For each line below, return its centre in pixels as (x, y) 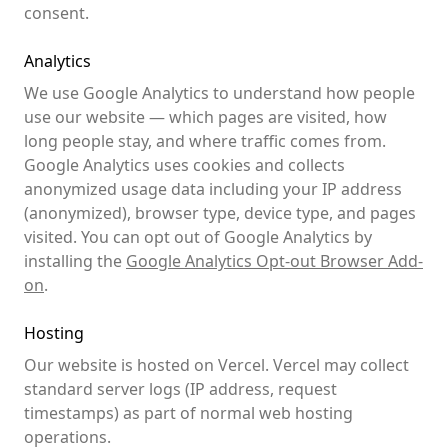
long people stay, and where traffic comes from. (205, 141)
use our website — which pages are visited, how (205, 117)
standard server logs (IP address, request (180, 389)
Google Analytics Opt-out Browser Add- (274, 261)
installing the (73, 261)
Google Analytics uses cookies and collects (184, 165)
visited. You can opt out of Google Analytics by (198, 237)
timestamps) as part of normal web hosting (188, 413)
